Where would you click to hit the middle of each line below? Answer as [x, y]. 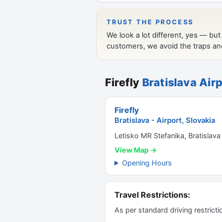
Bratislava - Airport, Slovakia [165, 120]
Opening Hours [147, 163]
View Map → [136, 150]
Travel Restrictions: [152, 195]
